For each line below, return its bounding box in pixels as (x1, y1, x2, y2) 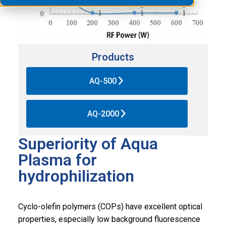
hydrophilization (18, 166, 134, 186)
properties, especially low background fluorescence (18, 214, 200, 224)
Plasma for (18, 150, 97, 169)
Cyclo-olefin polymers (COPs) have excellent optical (18, 201, 202, 211)
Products (92, 50, 134, 63)
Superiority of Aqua (18, 134, 158, 153)
